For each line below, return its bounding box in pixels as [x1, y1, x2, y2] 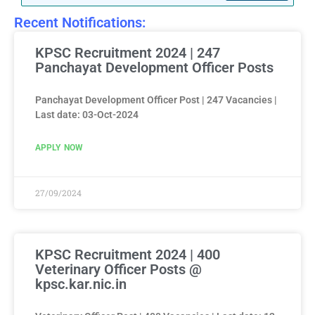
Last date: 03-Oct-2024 [35, 108, 139, 120]
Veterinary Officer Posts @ [35, 260, 202, 278]
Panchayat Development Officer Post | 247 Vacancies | [35, 94, 277, 105]
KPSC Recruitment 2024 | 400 [35, 245, 220, 263]
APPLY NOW [35, 142, 84, 153]
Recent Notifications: [14, 13, 146, 31]
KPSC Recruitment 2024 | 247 [35, 44, 220, 61]
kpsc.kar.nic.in [35, 275, 127, 292]
